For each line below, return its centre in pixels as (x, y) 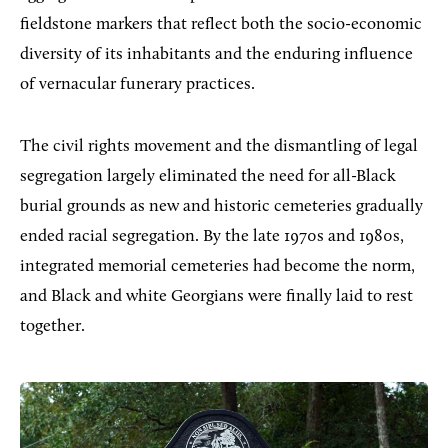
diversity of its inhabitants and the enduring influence (216, 54)
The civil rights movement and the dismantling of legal (219, 146)
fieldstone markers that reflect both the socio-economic (221, 24)
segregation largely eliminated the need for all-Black (208, 176)
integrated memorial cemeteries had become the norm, (217, 266)
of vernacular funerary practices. (139, 84)
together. (54, 326)
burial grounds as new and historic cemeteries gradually (221, 206)
